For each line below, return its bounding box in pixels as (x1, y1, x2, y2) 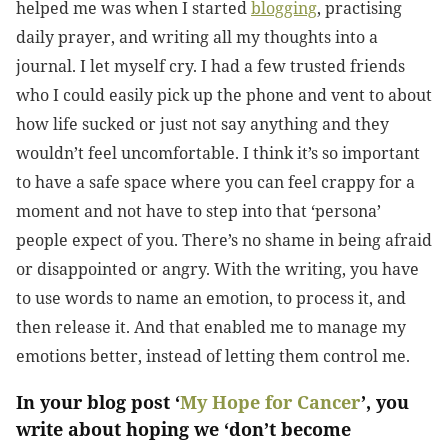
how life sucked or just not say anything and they (16, 113, 389, 136)
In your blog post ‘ (16, 390, 180, 415)
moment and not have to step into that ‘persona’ (16, 200, 381, 223)
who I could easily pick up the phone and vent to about (16, 84, 432, 107)
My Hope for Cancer (180, 390, 361, 415)
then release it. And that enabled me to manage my (16, 316, 406, 339)
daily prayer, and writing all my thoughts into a (16, 26, 378, 49)
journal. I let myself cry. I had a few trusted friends (16, 55, 405, 78)
